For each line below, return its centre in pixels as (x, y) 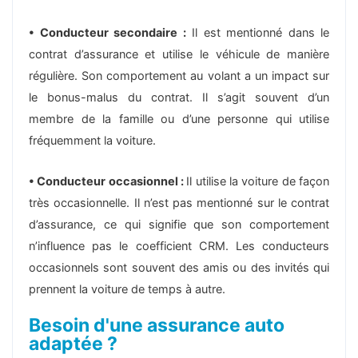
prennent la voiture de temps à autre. (127, 289)
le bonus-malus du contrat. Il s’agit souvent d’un (179, 97)
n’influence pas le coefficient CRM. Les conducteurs (179, 246)
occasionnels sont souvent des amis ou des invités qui (179, 267)
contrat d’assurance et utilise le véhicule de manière (179, 54)
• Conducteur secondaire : (107, 32)
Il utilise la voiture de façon (258, 181)
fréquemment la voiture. (92, 140)
